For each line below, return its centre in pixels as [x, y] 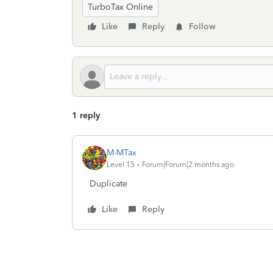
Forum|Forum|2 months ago [188, 164]
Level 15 [121, 164]
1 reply [86, 115]
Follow [202, 27]
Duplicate [108, 184]
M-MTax [122, 152]
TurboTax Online [120, 7]
